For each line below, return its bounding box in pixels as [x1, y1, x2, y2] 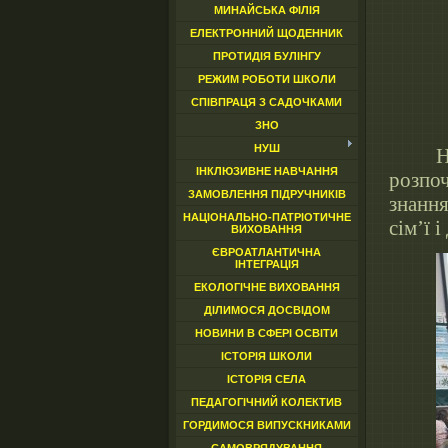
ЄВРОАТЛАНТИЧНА [212, 246, 321, 258]
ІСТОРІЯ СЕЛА [227, 373, 306, 385]
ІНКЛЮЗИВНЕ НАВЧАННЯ [195, 165, 338, 177]
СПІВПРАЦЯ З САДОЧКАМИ [191, 96, 342, 108]
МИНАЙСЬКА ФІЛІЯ [213, 4, 320, 16]
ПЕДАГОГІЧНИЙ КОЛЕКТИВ [191, 396, 342, 408]
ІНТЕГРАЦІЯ [234, 258, 299, 270]
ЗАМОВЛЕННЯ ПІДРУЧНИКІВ [187, 188, 346, 200]
